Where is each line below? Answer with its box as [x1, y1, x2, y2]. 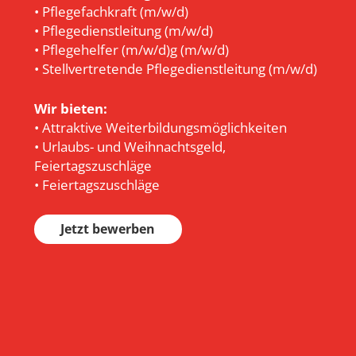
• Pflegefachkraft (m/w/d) [33, 2, 188, 21]
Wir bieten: [33, 99, 107, 118]
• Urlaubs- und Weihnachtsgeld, [33, 137, 226, 156]
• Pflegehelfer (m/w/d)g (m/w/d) [33, 41, 229, 60]
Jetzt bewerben [60, 220, 156, 238]
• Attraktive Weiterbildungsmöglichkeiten [33, 118, 287, 137]
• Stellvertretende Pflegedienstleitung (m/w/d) [33, 60, 317, 79]
